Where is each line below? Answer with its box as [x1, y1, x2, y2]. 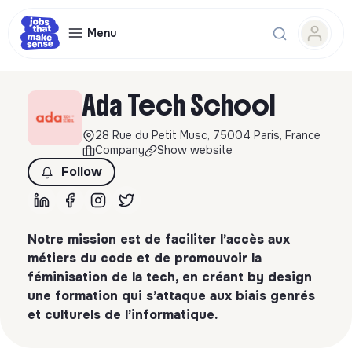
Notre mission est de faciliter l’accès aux [27, 231, 290, 247]
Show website [157, 143, 233, 157]
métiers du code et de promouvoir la [27, 250, 262, 266]
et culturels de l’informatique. [27, 306, 218, 323]
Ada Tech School [82, 87, 276, 123]
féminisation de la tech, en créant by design [27, 269, 312, 285]
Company [95, 143, 145, 157]
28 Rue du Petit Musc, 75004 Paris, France [95, 128, 321, 142]
